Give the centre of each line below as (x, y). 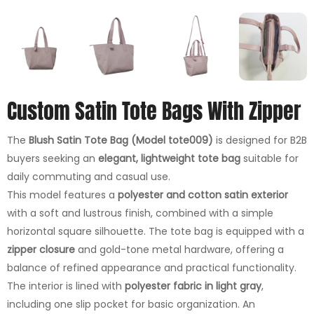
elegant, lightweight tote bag (169, 158)
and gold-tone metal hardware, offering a (179, 249)
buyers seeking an (53, 158)
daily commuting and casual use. (89, 176)
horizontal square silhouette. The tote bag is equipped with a (156, 231)
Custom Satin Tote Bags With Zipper (154, 111)
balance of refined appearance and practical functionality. (152, 267)
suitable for (269, 158)
